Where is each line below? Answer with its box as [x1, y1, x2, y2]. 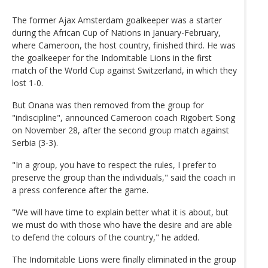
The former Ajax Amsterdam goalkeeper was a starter [12, 14, 222, 26]
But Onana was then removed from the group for [12, 99, 204, 111]
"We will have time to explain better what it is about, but [12, 206, 229, 218]
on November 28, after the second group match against [12, 124, 229, 136]
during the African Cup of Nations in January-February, [12, 26, 221, 38]
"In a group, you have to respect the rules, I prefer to [12, 159, 217, 170]
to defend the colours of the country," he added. [12, 231, 199, 243]
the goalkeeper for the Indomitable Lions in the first [12, 51, 212, 63]
